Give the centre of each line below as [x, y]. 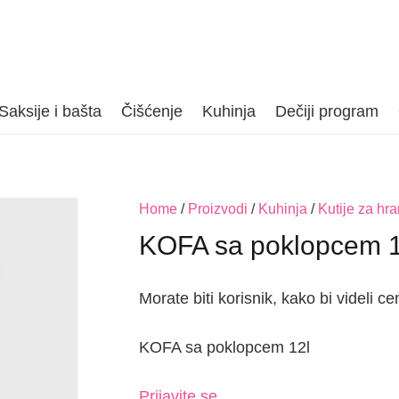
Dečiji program [326, 111]
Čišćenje [151, 111]
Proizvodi [217, 208]
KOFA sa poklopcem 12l [224, 347]
